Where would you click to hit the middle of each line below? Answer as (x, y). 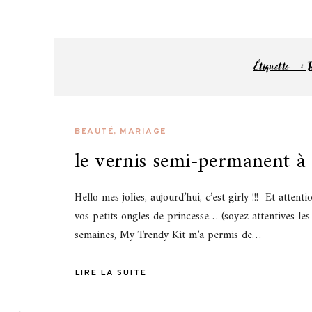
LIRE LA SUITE (111, 273)
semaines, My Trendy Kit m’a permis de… (168, 235)
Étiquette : (280, 67)
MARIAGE (143, 131)
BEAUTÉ (94, 131)
